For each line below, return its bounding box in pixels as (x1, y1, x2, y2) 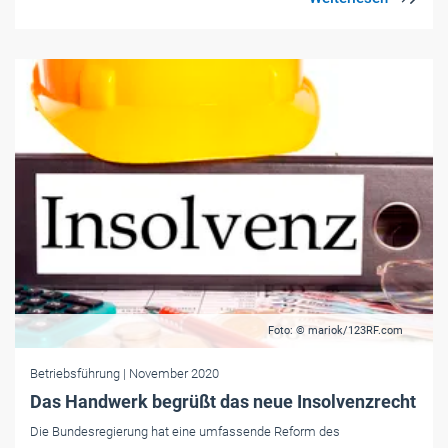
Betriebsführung (30, 365, 123, 381)
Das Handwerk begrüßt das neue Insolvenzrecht (30, 390, 416, 412)
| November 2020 (123, 365, 219, 381)
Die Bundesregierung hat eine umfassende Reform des (30, 423, 340, 439)
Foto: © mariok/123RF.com (268, 323, 403, 337)
